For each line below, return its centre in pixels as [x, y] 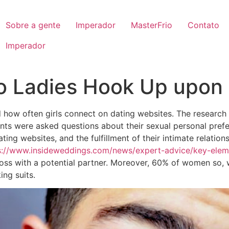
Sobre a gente [33, 25]
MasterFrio [152, 25]
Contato [203, 25]
